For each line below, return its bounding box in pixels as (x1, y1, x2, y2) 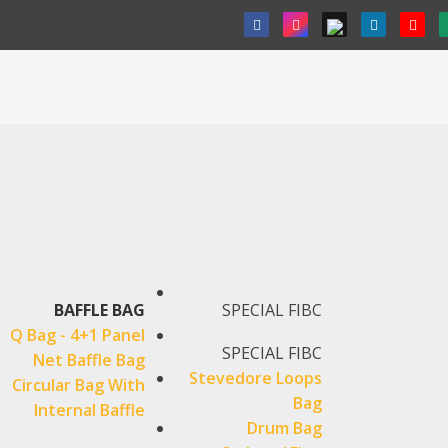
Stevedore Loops (189, 367, 323, 389)
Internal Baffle (34, 399, 146, 421)
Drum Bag (247, 417, 323, 439)
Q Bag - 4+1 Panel (10, 324, 146, 346)
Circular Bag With (12, 374, 146, 396)
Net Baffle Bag (33, 349, 146, 371)
